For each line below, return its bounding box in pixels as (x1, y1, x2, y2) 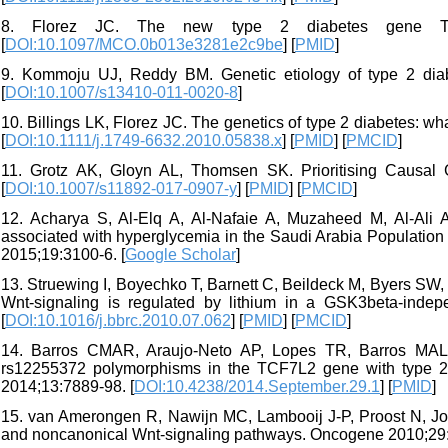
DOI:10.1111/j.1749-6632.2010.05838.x (5, 132, 282, 150)
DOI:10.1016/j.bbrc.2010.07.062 (5, 312, 231, 330)
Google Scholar (125, 246, 236, 264)
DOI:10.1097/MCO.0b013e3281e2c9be (5, 36, 283, 54)
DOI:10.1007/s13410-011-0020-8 (5, 84, 238, 102)
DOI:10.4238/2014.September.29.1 (134, 378, 380, 396)
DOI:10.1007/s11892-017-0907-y (5, 180, 237, 198)
